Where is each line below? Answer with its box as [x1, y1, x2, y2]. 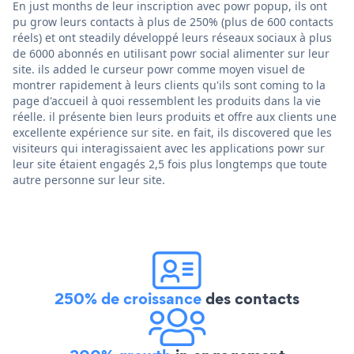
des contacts [201, 287, 299, 310]
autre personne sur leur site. [13, 171, 165, 187]
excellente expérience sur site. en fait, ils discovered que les [13, 124, 332, 140]
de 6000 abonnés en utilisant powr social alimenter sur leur [13, 45, 330, 61]
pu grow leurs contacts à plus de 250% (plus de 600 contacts [13, 13, 333, 29]
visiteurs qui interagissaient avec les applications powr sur [13, 140, 325, 156]
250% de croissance [55, 287, 201, 310]
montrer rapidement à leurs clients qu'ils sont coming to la [13, 77, 326, 92]
